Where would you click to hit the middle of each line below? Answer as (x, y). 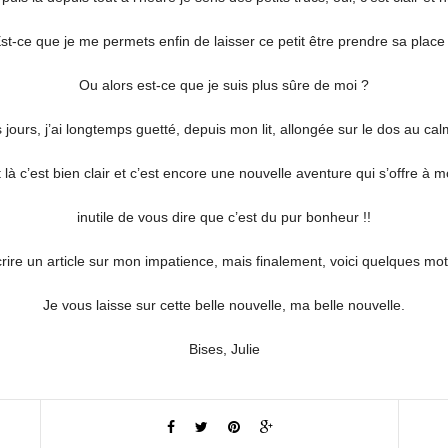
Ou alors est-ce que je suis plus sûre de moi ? (224, 85)
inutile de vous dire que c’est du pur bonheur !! (224, 217)
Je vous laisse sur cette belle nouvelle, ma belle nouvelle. (224, 305)
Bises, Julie (224, 349)
